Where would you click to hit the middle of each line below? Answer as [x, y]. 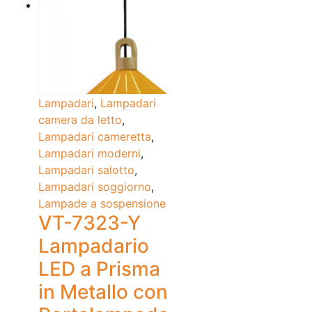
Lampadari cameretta [95, 137]
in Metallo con [103, 292]
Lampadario [94, 246]
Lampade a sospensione [102, 204]
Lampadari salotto [86, 170]
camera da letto [80, 120]
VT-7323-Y [89, 223]
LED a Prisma [99, 269]
